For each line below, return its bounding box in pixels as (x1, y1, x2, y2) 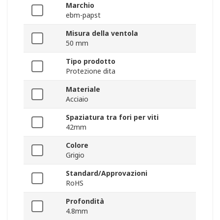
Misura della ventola (66, 28, 138, 38)
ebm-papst (66, 10, 101, 20)
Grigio (66, 150, 84, 160)
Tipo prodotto (66, 56, 115, 66)
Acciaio (66, 94, 88, 104)
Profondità (66, 196, 104, 206)
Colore (66, 140, 88, 150)
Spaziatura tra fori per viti (66, 112, 159, 122)
